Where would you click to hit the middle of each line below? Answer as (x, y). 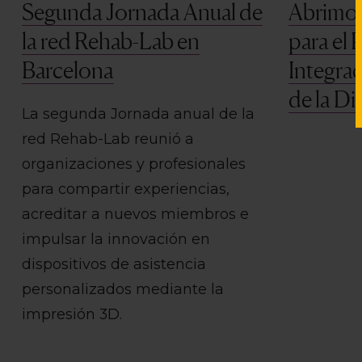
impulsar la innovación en (116, 239)
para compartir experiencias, (126, 189)
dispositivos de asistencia (114, 264)
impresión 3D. (72, 314)
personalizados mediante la (123, 289)
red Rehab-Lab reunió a (108, 139)
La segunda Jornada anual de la (138, 114)
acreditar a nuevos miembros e (135, 214)
